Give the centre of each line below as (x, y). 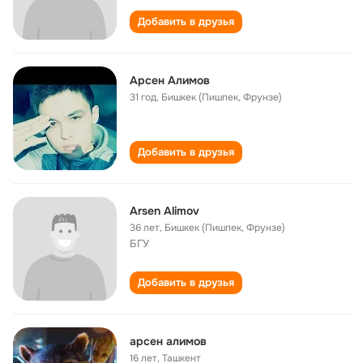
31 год (143, 97)
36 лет (145, 228)
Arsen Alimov (164, 211)
